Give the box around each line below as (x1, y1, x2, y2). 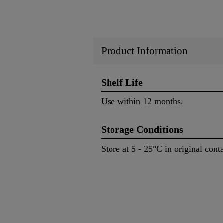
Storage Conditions (101, 124, 183, 135)
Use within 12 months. (101, 96, 183, 107)
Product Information (101, 44, 188, 57)
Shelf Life (101, 76, 143, 88)
